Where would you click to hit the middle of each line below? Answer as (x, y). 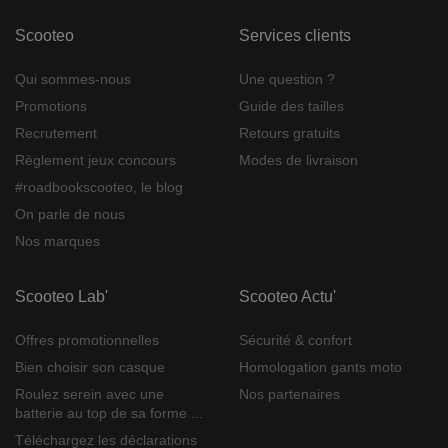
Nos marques (57, 241)
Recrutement (56, 133)
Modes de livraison (298, 160)
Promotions (51, 106)
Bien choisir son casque (90, 367)
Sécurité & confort (295, 340)
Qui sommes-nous (73, 79)
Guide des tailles (291, 106)
